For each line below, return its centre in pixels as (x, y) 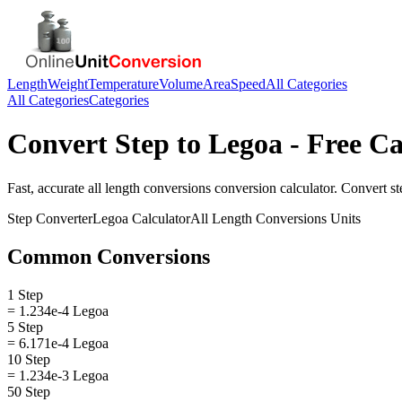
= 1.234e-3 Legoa (58, 375)
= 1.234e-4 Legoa (58, 310)
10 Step (29, 359)
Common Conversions (109, 256)
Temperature (123, 84)
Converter (62, 218)
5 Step (25, 327)
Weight (68, 84)
